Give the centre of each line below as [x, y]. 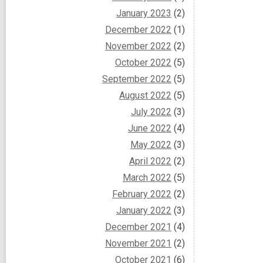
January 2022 [144, 210]
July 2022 [151, 112]
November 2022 [138, 46]
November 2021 [138, 243]
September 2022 [137, 79]
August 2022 [145, 95]
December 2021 [138, 227]
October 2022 [143, 62]
